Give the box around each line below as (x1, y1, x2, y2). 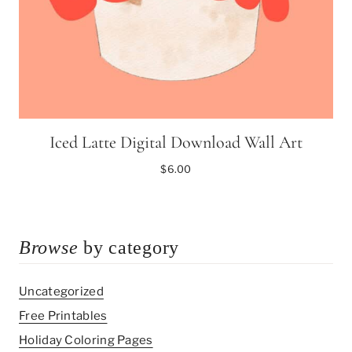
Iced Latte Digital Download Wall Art (49, 132, 302, 153)
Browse (19, 237, 79, 258)
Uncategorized (19, 284, 104, 299)
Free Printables (19, 308, 108, 323)
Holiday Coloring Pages (19, 332, 153, 347)
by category (78, 237, 179, 258)
